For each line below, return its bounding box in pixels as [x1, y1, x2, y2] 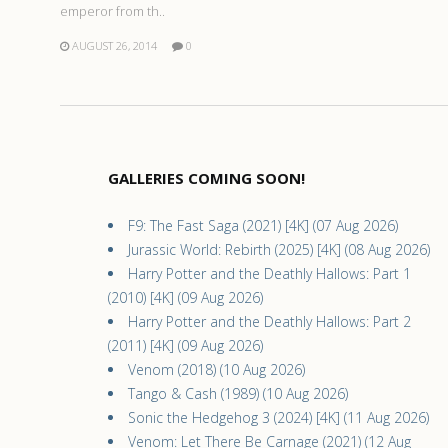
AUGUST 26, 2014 [72, 37, 157, 53]
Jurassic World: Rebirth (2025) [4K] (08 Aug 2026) [128, 239, 430, 259]
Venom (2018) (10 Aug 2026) [128, 359, 305, 379]
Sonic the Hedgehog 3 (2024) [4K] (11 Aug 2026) [128, 407, 429, 427]
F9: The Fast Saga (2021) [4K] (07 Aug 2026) [128, 215, 398, 235]
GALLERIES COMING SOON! [108, 167, 305, 188]
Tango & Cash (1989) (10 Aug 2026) [128, 383, 348, 403]
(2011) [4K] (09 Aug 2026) [108, 335, 263, 355]
